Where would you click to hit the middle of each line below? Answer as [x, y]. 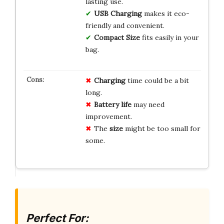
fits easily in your [169, 37]
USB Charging [118, 13]
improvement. [108, 116]
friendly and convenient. [125, 25]
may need [148, 104]
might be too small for [161, 128]
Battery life [112, 104]
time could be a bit [157, 80]
